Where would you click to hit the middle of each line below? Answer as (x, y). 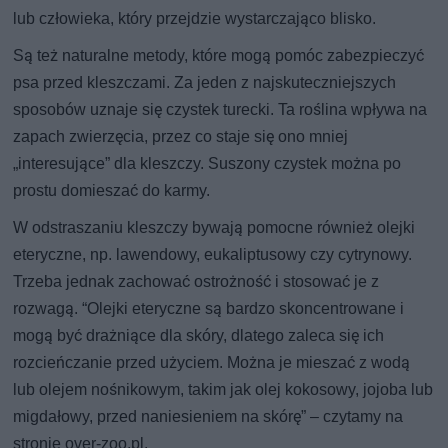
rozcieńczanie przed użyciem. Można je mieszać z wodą (212, 362)
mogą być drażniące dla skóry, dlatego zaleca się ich (199, 335)
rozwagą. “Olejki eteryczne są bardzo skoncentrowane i (209, 308)
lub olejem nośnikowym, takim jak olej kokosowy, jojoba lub (223, 389)
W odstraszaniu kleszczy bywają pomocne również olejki (214, 227)
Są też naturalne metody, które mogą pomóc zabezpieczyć (219, 55)
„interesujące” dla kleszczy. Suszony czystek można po (207, 163)
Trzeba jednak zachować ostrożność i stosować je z (196, 281)
